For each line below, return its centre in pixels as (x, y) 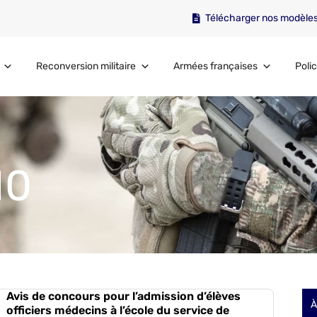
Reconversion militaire (86, 66)
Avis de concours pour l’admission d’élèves (123, 296)
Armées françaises (215, 66)
